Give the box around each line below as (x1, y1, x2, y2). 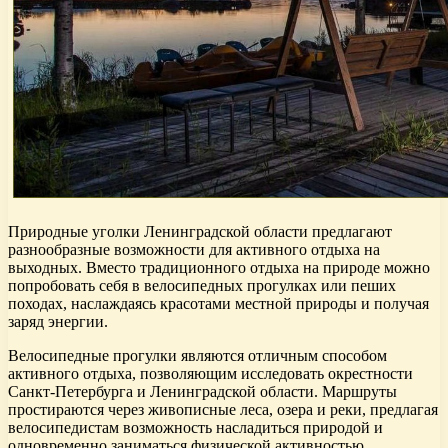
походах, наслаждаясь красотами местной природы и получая (8, 295, 429, 313)
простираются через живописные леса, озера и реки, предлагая (8, 401, 438, 419)
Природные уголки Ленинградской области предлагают (8, 223, 392, 241)
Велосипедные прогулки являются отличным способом (8, 347, 387, 365)
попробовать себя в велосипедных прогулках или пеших (8, 277, 396, 295)
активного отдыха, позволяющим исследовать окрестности (8, 365, 413, 383)
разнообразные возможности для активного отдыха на (8, 241, 380, 259)
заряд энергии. (8, 313, 108, 331)
